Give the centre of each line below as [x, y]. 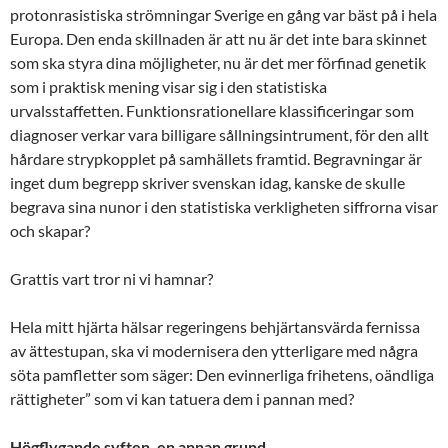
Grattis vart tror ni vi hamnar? [111, 278]
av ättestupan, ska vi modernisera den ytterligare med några [214, 350]
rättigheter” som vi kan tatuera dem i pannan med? [182, 398]
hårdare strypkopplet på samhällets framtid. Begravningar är [216, 158]
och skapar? [50, 230]
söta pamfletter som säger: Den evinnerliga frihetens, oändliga [222, 374]
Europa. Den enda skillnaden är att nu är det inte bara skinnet [218, 38]
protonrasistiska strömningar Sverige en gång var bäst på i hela [223, 14]
